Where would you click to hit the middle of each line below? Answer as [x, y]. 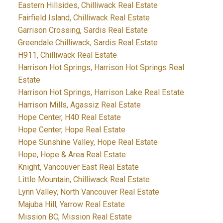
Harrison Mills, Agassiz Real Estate [79, 105]
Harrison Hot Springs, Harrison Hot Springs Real [101, 68]
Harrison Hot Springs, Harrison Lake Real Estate [101, 93]
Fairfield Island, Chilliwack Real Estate [84, 18]
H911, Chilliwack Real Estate [67, 55]
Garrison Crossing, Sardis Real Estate [83, 30]
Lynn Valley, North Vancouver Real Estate [88, 192]
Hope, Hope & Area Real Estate [72, 155]
